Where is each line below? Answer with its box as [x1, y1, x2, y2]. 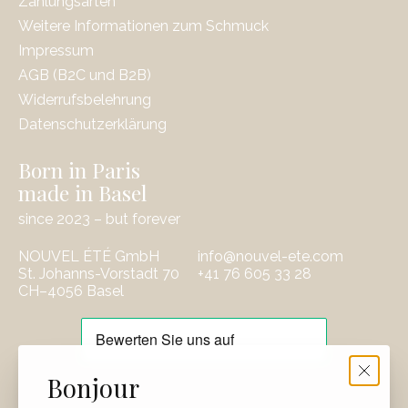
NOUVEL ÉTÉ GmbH [18, 248, 159, 266]
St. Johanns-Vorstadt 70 [18, 265, 179, 283]
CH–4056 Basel [18, 282, 124, 301]
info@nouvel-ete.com [198, 248, 343, 266]
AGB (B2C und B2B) [18, 66, 151, 85]
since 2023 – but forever [18, 210, 180, 229]
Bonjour [47, 371, 139, 405]
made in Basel [18, 178, 148, 208]
